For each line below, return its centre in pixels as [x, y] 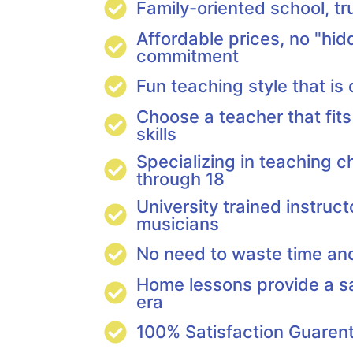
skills [157, 134]
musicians [178, 223]
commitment [188, 56]
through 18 [181, 178]
